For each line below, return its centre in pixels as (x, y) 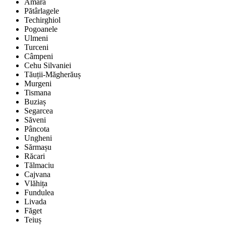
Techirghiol (42, 20)
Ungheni (38, 138)
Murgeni (38, 84)
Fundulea (39, 193)
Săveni (35, 120)
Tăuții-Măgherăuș (52, 75)
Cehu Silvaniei (48, 66)
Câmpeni (39, 56)
